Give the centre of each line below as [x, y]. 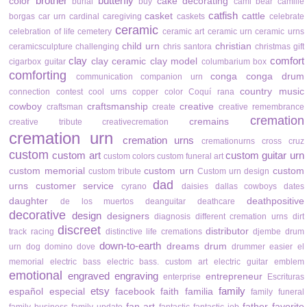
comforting [38, 76]
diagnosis [173, 217]
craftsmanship [117, 107]
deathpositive [275, 201]
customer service [75, 186]
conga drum [275, 77]
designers [128, 217]
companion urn [172, 77]
